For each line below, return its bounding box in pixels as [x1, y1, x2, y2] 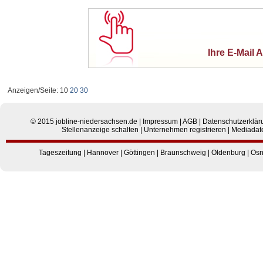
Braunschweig [160, 148, 206, 157]
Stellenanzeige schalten [62, 125, 139, 134]
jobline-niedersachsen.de [56, 117, 137, 126]
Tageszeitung [39, 148, 82, 157]
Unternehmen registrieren [144, 125, 227, 134]
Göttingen [124, 148, 155, 157]
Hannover [87, 148, 119, 157]
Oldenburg [211, 148, 245, 157]
